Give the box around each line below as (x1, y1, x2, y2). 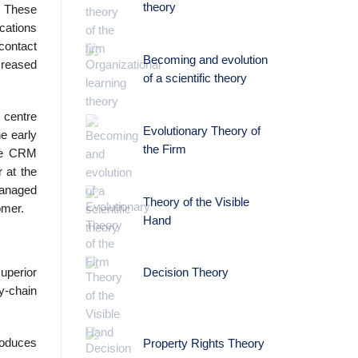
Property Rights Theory (142, 337, 265, 351)
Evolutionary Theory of (142, 124, 261, 137)
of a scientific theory (142, 71, 247, 85)
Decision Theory (142, 266, 229, 280)
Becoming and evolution (142, 53, 268, 66)
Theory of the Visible (142, 195, 249, 209)
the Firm (142, 142, 186, 156)
